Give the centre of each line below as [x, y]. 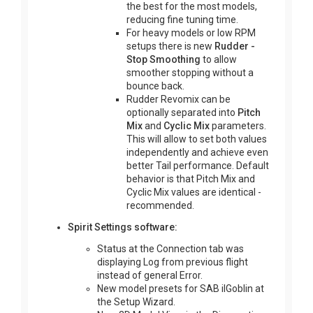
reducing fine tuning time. [182, 19]
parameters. [238, 125]
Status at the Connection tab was [170, 248]
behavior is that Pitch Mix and [191, 179]
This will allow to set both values [197, 139]
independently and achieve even [197, 152]
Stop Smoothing [163, 59]
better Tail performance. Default [198, 165]
